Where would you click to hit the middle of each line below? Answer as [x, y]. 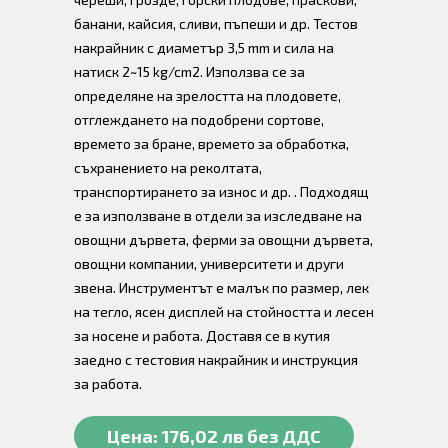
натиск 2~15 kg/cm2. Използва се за [189, 71]
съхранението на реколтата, [168, 167]
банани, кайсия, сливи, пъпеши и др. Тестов [216, 23]
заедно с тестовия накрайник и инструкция [216, 359]
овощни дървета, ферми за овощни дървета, [223, 239]
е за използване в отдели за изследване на [218, 215]
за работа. [108, 383]
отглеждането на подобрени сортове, [199, 119]
